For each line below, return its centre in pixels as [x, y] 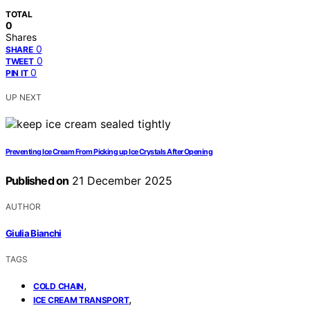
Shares [21, 37]
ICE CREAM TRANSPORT [81, 300]
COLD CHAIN [58, 286]
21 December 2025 [121, 181]
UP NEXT [24, 98]
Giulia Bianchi [34, 233]
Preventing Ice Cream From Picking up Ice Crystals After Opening [109, 152]
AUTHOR [23, 207]
